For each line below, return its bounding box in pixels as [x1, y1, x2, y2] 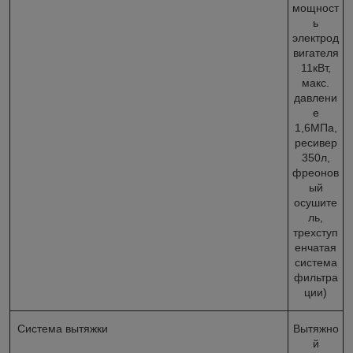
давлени [294, 91, 337, 104]
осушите [294, 195, 337, 209]
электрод [292, 31, 339, 44]
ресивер [294, 136, 337, 149]
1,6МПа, [294, 121, 337, 134]
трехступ [293, 225, 338, 239]
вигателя [292, 46, 339, 59]
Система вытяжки [14, 321, 108, 335]
